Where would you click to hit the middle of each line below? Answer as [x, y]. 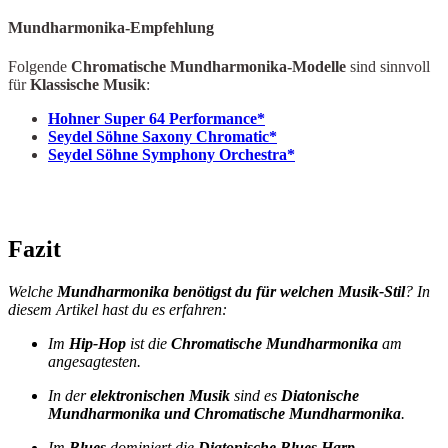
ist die [148, 343]
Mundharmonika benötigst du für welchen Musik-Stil [231, 291]
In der [69, 395]
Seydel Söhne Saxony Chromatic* [162, 136]
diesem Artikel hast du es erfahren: [117, 309]
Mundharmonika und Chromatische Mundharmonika [224, 413]
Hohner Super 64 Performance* [156, 118]
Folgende [39, 66]
